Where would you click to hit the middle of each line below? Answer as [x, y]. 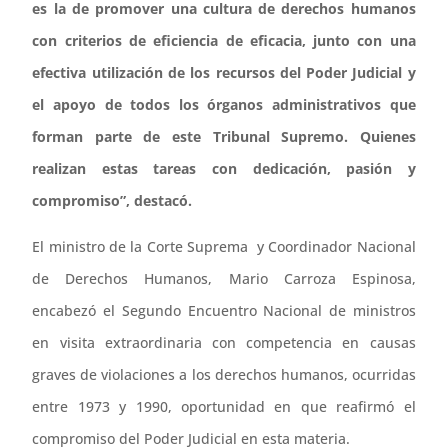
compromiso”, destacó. [112, 201]
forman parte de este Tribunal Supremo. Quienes [224, 137]
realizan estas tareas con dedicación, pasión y [224, 169]
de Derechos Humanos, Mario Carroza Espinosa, [224, 279]
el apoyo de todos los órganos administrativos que [224, 105]
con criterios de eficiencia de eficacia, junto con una [224, 41]
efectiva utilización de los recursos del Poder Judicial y [224, 73]
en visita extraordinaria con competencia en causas [224, 343]
